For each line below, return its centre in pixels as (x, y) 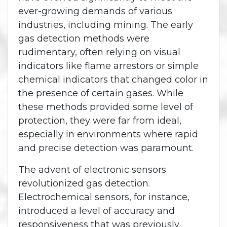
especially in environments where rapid (108, 134)
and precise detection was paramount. (106, 148)
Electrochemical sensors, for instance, (104, 197)
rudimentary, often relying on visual (99, 52)
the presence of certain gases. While (101, 93)
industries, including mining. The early (106, 25)
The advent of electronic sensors (92, 169)
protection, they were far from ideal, (100, 120)
